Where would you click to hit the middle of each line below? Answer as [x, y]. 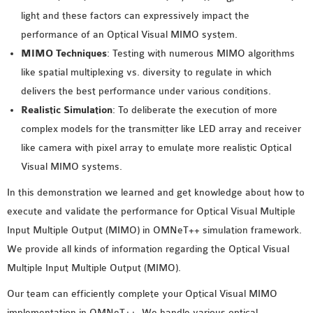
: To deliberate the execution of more [195, 110]
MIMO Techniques [64, 53]
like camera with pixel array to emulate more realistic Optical [156, 148]
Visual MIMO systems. [72, 167]
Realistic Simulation [67, 110]
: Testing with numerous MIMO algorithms [201, 53]
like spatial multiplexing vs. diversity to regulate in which [146, 72]
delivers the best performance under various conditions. [146, 91]
